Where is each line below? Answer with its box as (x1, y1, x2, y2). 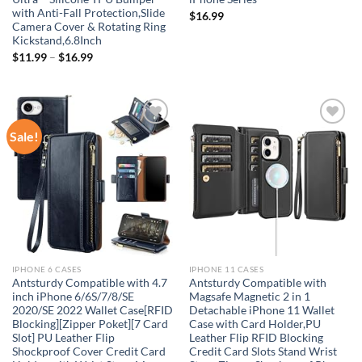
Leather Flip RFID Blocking (188, 331, 323, 345)
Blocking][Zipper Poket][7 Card (11, 318, 168, 331)
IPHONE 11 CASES (188, 264, 264, 275)
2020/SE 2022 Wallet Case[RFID (11, 304, 173, 318)
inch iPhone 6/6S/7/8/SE (11, 290, 134, 304)
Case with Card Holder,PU (188, 318, 321, 331)
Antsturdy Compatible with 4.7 (11, 276, 167, 290)
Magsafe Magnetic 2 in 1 (188, 290, 310, 304)
